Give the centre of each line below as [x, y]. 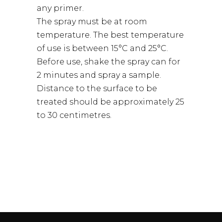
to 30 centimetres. [74, 115]
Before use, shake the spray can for [109, 62]
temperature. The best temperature [110, 35]
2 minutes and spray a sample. [99, 75]
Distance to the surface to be [97, 88]
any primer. [60, 8]
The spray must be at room [92, 22]
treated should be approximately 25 [111, 102]
